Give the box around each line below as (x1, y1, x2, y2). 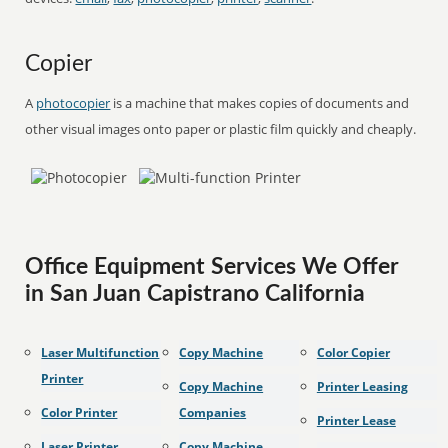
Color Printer (41, 404, 118, 421)
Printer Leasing (316, 378, 408, 395)
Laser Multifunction (41, 344, 160, 361)
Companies (179, 404, 247, 421)
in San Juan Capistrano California (25, 283, 366, 305)
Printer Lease (316, 412, 396, 429)
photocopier (36, 94, 111, 112)
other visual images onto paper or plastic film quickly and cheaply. (25, 120, 417, 138)
